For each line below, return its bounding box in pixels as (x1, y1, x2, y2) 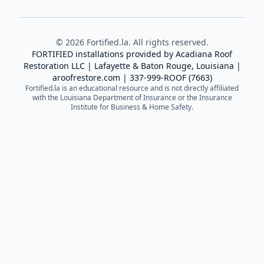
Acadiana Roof (176, 48, 232, 60)
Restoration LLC (23, 60, 85, 71)
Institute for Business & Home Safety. (71, 102, 193, 112)
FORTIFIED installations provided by (32, 48, 176, 60)
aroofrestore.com (52, 72, 120, 83)
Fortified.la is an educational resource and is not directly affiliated (25, 83, 239, 93)
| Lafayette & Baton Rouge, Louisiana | (84, 60, 241, 71)
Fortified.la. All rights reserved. (84, 37, 209, 48)
